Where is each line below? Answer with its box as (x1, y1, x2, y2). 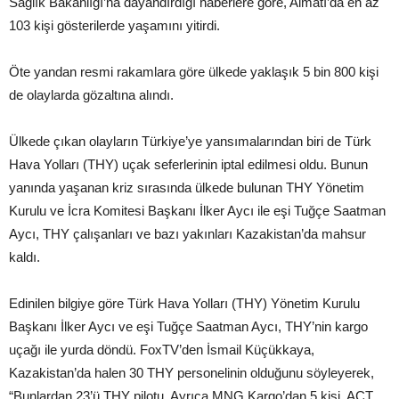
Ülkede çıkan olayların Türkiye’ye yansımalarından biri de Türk (9, 133, 371, 149)
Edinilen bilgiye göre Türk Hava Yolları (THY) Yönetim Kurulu (9, 295, 360, 311)
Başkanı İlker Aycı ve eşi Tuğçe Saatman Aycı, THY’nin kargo (9, 318, 368, 334)
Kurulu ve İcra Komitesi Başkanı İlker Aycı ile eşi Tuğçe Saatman (9, 202, 386, 218)
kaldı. (9, 248, 40, 265)
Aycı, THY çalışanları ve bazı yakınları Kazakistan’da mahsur (9, 225, 366, 241)
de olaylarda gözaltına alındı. (9, 86, 174, 102)
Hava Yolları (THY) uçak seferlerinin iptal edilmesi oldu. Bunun (9, 156, 368, 172)
